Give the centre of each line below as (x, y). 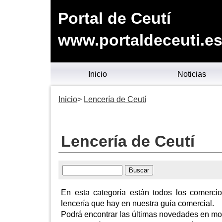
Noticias (192, 74)
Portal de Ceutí (114, 18)
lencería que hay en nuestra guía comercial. (138, 203)
